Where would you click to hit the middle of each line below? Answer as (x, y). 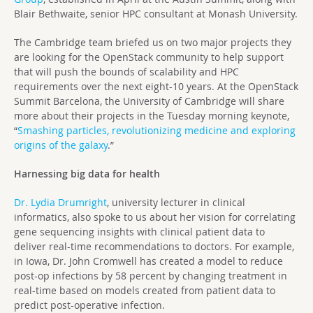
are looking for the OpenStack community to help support (149, 57)
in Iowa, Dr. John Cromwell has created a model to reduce (148, 261)
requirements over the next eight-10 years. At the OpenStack (156, 86)
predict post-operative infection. (89, 305)
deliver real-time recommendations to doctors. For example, (154, 246)
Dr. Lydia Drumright (60, 202)
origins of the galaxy (61, 145)
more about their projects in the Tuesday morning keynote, (152, 116)
